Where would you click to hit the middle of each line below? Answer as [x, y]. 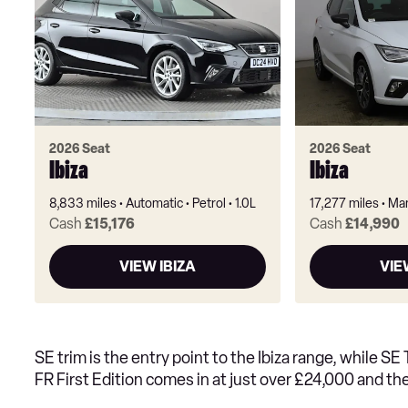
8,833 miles [83, 204]
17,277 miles [344, 204]
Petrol [209, 204]
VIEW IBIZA [157, 267]
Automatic [154, 204]
